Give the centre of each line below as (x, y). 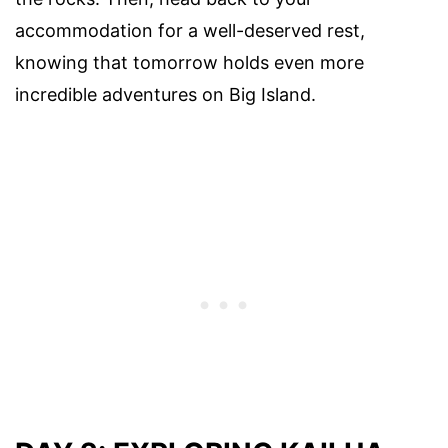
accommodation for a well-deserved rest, (190, 31)
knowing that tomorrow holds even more (189, 63)
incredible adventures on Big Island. (165, 95)
